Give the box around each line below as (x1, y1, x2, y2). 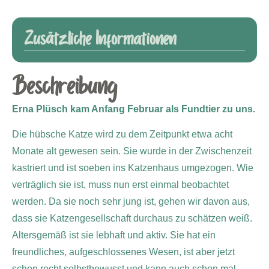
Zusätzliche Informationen (24, 27, 176, 52)
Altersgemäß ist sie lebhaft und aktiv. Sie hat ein (12, 230, 216, 241)
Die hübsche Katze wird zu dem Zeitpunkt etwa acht (12, 129, 232, 140)
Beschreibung (12, 71, 116, 103)
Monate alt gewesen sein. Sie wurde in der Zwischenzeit (12, 146, 252, 157)
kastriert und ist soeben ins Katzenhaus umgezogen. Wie (12, 163, 253, 174)
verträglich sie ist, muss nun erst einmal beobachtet (12, 180, 229, 190)
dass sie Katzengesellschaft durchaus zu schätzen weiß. (12, 213, 252, 224)
